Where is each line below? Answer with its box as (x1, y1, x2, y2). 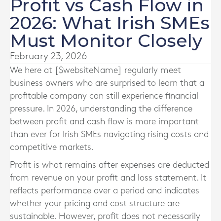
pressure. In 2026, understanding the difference (10, 105, 192, 113)
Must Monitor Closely (10, 30, 202, 51)
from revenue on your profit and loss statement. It (10, 174, 206, 182)
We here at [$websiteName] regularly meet (10, 66, 181, 74)
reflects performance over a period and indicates (10, 186, 199, 195)
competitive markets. (10, 143, 94, 151)
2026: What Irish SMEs (10, 12, 210, 34)
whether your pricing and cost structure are (10, 199, 180, 208)
